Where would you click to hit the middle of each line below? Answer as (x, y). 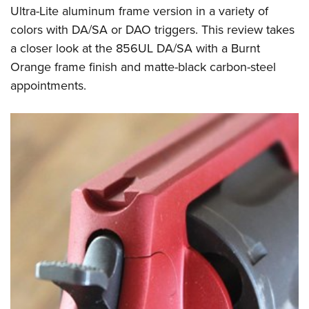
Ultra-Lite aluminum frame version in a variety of (139, 10)
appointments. (48, 85)
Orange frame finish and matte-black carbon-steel (143, 66)
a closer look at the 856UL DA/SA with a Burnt (135, 48)
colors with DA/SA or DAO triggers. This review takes (152, 29)
